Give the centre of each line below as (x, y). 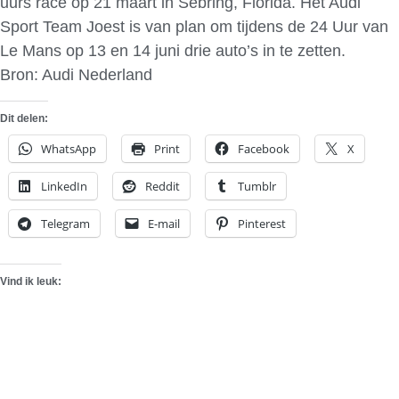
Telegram (65, 223)
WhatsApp (69, 148)
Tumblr (257, 186)
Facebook (264, 148)
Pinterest (262, 223)
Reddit (163, 186)
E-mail (164, 223)
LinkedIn (64, 186)
